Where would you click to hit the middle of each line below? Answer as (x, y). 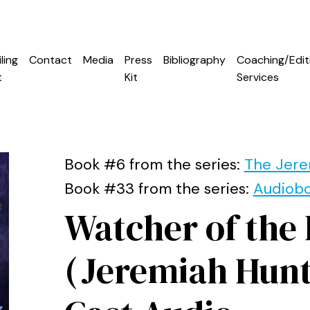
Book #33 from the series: (158, 189)
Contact (51, 60)
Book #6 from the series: (154, 164)
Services (258, 77)
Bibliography (194, 60)
